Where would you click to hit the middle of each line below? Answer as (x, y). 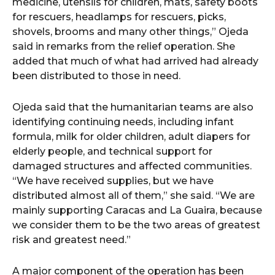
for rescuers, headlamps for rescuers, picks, (119, 17)
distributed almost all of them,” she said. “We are (134, 196)
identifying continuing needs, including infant (123, 122)
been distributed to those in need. (96, 76)
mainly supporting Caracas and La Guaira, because (137, 210)
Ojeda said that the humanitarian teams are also (133, 107)
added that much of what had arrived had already (135, 61)
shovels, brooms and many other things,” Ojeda (130, 32)
